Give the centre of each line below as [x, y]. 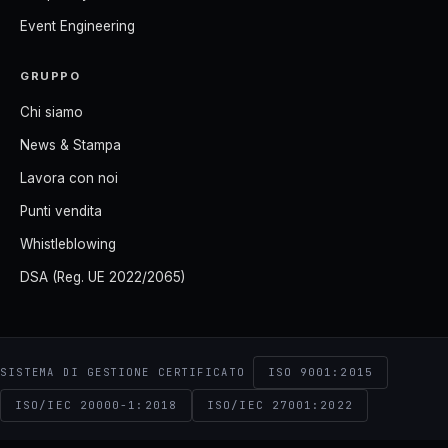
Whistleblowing [68, 243]
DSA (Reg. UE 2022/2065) [102, 276]
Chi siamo [51, 111]
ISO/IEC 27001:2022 [280, 404]
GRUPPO [50, 75]
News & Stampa [70, 144]
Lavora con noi [69, 177]
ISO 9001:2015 [320, 371]
